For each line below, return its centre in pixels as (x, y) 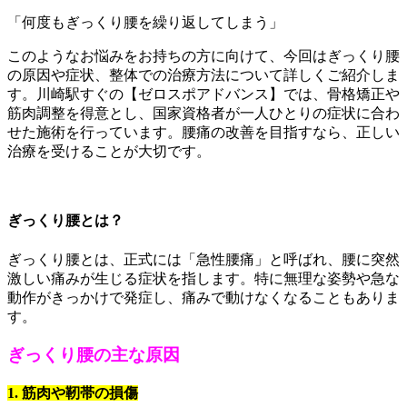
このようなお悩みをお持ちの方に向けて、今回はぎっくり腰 (203, 56)
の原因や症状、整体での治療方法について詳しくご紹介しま (203, 75)
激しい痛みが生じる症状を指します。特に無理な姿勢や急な (203, 278)
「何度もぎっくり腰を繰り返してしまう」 (145, 23)
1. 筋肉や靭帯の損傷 (73, 393)
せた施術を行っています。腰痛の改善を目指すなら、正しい (203, 133)
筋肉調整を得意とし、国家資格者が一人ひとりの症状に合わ (203, 114)
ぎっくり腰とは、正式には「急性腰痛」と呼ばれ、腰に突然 (203, 259)
